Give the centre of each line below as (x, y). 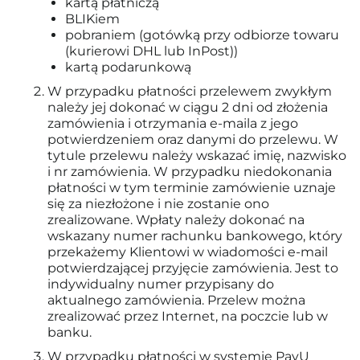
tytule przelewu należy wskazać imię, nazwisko (197, 155)
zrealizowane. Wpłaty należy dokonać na (176, 220)
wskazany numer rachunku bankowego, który (195, 236)
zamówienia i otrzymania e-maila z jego (173, 123)
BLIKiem (92, 19)
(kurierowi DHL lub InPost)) (151, 51)
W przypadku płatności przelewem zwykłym (190, 91)
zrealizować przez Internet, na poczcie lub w (188, 316)
